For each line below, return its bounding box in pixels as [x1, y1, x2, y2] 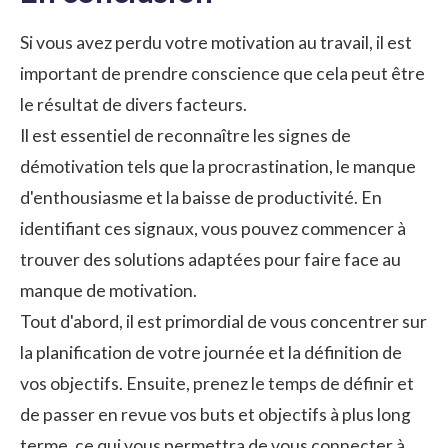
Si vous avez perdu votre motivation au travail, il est [20, 31, 412, 53]
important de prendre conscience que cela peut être [20, 62, 425, 84]
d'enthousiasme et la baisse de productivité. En [20, 186, 382, 208]
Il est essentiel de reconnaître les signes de [20, 124, 351, 146]
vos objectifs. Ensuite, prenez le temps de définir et [20, 372, 414, 394]
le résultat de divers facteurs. [20, 93, 247, 115]
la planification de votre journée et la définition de [20, 341, 402, 363]
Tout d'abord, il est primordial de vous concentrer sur [20, 310, 427, 332]
